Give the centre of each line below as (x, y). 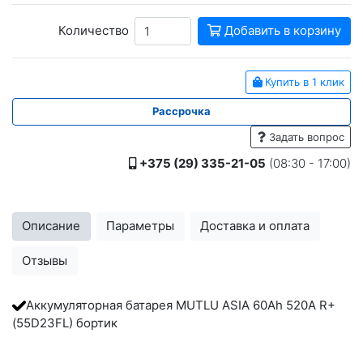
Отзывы (45, 260)
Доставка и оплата (255, 226)
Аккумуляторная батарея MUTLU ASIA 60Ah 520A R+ (181, 305)
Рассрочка (181, 111)
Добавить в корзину (281, 31)
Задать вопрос (305, 137)
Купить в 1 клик (303, 82)
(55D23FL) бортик (65, 322)
